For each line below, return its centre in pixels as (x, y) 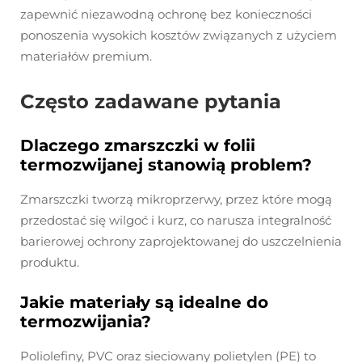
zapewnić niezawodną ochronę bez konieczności (166, 15)
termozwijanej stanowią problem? (166, 165)
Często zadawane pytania (151, 102)
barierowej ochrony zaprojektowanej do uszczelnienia (181, 242)
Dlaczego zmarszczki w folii (138, 146)
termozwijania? (86, 322)
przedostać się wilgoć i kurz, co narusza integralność (176, 221)
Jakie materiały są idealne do (144, 303)
